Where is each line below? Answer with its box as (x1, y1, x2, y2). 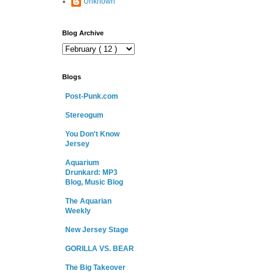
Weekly (65, 207, 91, 216)
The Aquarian (65, 197, 112, 206)
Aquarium (65, 158, 99, 168)
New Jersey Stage (65, 225, 129, 235)
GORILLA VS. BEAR (65, 244, 134, 253)
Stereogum (65, 111, 104, 120)
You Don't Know (65, 130, 119, 139)
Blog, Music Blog (65, 178, 123, 187)
